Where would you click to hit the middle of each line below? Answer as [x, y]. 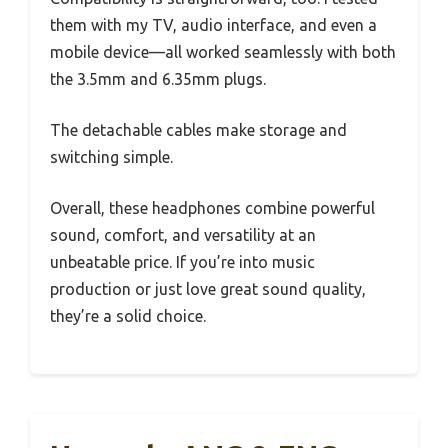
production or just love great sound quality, [208, 289]
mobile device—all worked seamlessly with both [223, 52]
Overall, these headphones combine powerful [212, 208]
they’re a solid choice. [128, 316]
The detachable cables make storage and [198, 130]
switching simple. [111, 157]
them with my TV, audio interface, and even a [213, 25]
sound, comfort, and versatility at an [183, 235]
